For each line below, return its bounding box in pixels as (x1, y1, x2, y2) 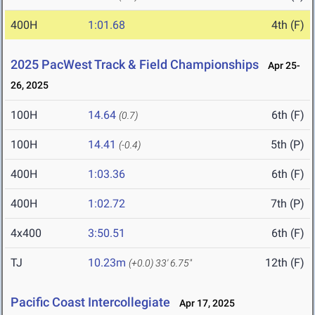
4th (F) (271, 18, 304, 32)
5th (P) (271, 138, 304, 152)
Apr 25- (262, 60, 300, 72)
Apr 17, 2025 (173, 297, 235, 309)
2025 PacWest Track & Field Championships (11, 57, 259, 72)
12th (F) (265, 256, 304, 270)
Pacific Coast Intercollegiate (11, 295, 170, 310)
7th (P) (271, 197, 304, 211)
